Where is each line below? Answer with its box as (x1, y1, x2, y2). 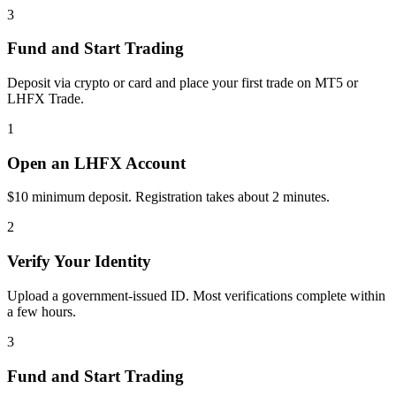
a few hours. (7, 303, 76, 319)
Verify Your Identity (7, 252, 151, 271)
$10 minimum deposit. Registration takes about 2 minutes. (7, 189, 330, 205)
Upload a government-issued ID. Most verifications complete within (7, 287, 385, 303)
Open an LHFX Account (7, 153, 186, 172)
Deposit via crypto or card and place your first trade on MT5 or (7, 74, 358, 90)
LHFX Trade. (7, 90, 84, 106)
